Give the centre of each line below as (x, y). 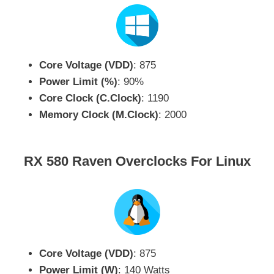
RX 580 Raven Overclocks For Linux (137, 161)
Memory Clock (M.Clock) (99, 114)
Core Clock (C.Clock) (90, 98)
